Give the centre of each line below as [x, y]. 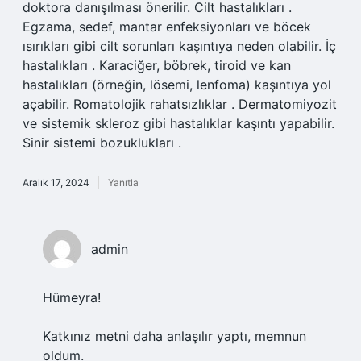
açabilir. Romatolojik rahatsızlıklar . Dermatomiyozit [180, 104]
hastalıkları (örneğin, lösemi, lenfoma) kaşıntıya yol [177, 85]
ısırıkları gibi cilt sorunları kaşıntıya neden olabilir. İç [179, 46]
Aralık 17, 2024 [56, 183]
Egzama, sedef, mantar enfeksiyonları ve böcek [167, 27]
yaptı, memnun [259, 336]
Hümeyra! [72, 297]
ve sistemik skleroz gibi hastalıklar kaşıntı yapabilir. [178, 123]
